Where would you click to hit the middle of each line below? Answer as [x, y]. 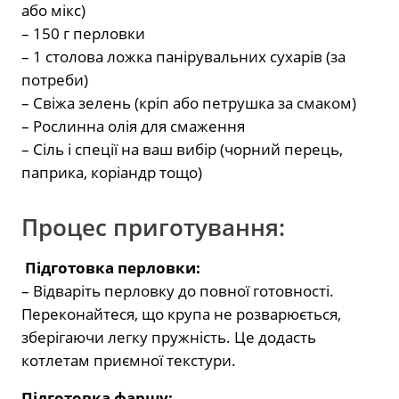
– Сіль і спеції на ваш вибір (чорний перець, [182, 150]
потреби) [55, 80]
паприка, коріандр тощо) [112, 173]
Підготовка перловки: [111, 268]
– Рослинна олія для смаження [133, 126]
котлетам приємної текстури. [129, 361]
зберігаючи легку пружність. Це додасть [169, 338]
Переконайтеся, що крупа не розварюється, [181, 314]
